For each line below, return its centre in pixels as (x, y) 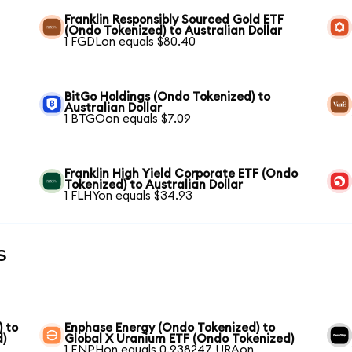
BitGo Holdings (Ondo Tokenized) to (168, 97)
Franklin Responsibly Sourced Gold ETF (174, 20)
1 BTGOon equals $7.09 (128, 119)
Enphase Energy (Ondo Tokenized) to (170, 328)
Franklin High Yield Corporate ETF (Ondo (181, 174)
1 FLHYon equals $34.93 (129, 196)
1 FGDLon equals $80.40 (130, 42)
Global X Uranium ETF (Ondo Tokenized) (180, 339)
